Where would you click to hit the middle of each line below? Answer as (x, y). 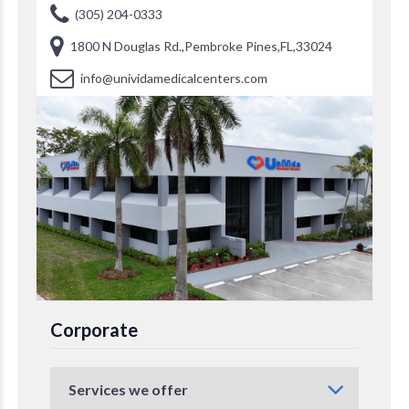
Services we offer (128, 389)
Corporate (94, 329)
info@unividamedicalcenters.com (174, 78)
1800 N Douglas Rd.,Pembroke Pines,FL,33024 (201, 46)
